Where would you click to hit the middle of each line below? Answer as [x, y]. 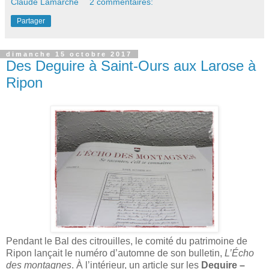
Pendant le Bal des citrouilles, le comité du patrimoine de [127, 241]
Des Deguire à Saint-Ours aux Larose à [131, 65]
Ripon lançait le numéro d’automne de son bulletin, [115, 253]
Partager [31, 21]
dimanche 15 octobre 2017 [69, 54]
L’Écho [239, 253]
